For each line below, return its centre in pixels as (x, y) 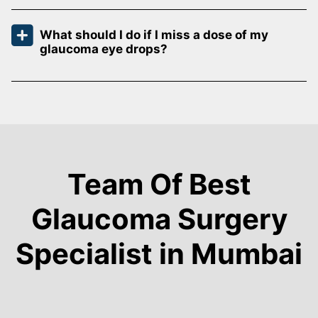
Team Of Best (159, 185)
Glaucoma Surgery (159, 219)
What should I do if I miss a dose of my (154, 35)
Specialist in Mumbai (159, 254)
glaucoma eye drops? (104, 49)
